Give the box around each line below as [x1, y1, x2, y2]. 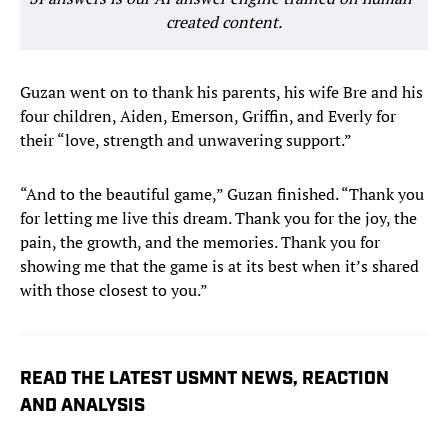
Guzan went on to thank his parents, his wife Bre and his [20, 81, 423, 104]
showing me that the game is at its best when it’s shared [20, 255, 419, 278]
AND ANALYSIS [20, 397, 145, 417]
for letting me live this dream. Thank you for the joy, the [20, 207, 417, 230]
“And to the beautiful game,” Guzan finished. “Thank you [20, 183, 424, 206]
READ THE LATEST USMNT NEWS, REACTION [20, 370, 389, 390]
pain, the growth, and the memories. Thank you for [20, 231, 380, 254]
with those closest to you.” [20, 279, 208, 302]
